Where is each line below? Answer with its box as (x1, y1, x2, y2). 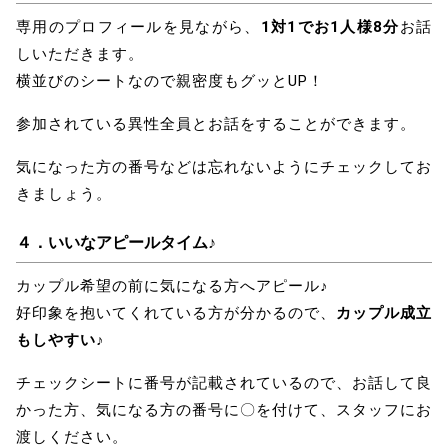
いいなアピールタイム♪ (48, 232, 216, 252)
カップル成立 (336, 303, 432, 322)
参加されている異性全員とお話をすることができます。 (16, 114, 416, 133)
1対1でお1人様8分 (260, 17, 400, 36)
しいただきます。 (16, 44, 149, 63)
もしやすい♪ (16, 330, 105, 349)
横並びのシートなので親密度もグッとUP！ (16, 71, 329, 90)
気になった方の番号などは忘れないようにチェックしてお (16, 157, 432, 176)
